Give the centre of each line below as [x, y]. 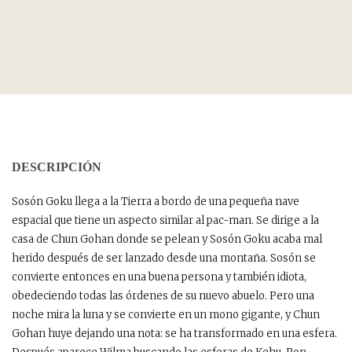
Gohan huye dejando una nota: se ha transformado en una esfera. [174, 333]
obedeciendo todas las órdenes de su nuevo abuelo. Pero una [163, 295]
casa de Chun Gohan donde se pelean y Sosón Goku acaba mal [167, 239]
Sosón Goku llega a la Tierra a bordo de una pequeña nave [156, 201]
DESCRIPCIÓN [57, 167]
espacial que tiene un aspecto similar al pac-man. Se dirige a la [165, 220]
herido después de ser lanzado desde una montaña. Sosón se [164, 258]
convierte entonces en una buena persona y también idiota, [159, 277]
